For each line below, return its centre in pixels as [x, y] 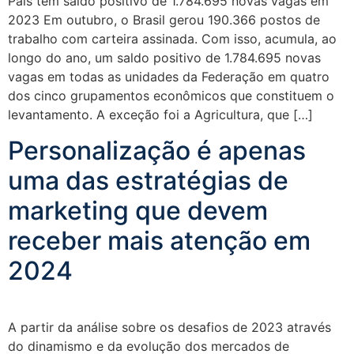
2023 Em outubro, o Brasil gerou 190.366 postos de [164, 20]
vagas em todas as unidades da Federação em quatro [169, 77]
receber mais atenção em [159, 240]
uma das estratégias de [148, 180]
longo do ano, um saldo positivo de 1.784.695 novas [164, 58]
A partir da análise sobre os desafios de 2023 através [169, 327]
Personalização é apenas [157, 150]
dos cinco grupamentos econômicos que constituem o [171, 96]
